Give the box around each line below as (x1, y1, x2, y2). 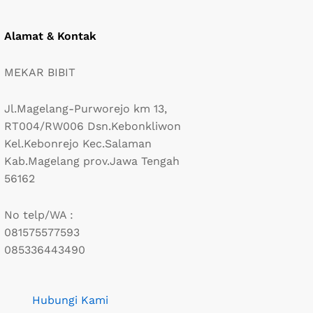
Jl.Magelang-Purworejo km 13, (3, 101, 167, 115)
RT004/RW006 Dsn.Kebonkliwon (3, 119, 181, 133)
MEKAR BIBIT (3, 65, 75, 79)
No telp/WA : (3, 208, 73, 222)
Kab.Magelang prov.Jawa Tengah (3, 154, 180, 168)
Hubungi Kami (31, 293, 108, 307)
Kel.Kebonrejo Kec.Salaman (3, 136, 152, 150)
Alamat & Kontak (3, 29, 96, 43)
